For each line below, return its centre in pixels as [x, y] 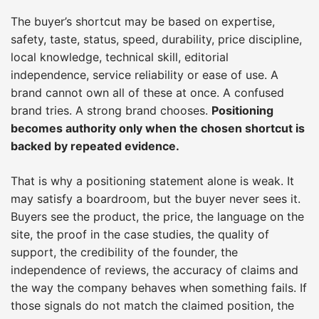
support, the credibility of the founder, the [124, 252]
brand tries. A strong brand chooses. [111, 110]
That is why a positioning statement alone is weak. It [152, 181]
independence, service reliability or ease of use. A [145, 74]
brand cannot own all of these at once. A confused [147, 92]
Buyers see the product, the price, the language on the [157, 216]
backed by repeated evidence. [95, 146]
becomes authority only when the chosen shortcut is [158, 128]
